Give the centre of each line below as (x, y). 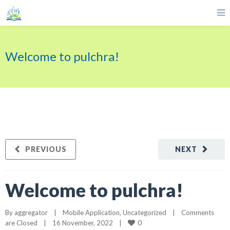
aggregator (31, 213)
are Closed (21, 223)
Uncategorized (145, 213)
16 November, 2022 (86, 223)
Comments (198, 213)
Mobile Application (91, 213)
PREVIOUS (46, 149)
